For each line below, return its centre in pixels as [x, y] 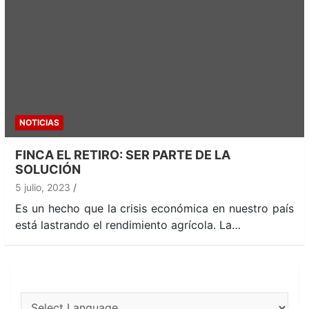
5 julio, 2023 [43, 188]
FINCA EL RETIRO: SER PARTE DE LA [123, 155]
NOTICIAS [39, 123]
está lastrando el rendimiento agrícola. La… [128, 225]
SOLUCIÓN [48, 170]
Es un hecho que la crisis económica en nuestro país [154, 209]
